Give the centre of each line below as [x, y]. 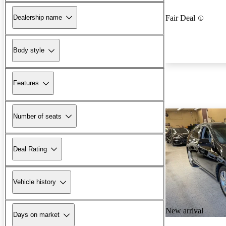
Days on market [36, 215]
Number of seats [37, 116]
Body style [29, 50]
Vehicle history [35, 182]
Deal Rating [30, 149]
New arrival [184, 211]
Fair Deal [180, 18]
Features [26, 83]
